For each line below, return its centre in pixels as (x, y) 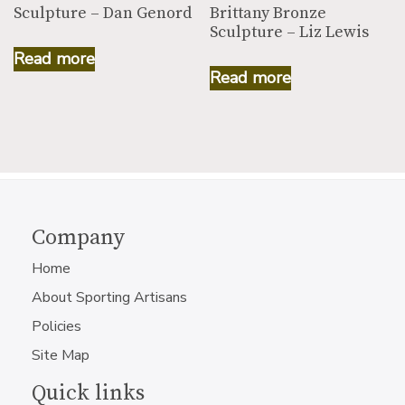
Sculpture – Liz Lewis (290, 32)
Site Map (61, 355)
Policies (57, 326)
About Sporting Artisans (109, 297)
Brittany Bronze (268, 13)
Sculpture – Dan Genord (103, 13)
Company (78, 238)
